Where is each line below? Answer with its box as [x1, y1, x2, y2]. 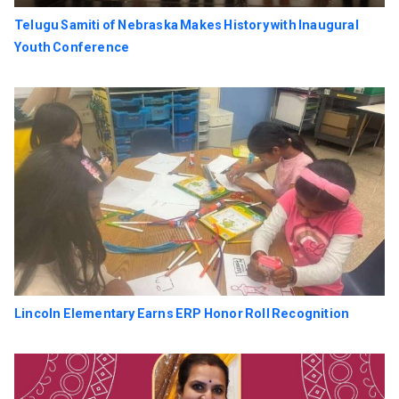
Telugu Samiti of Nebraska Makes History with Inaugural [14, 18, 359, 34]
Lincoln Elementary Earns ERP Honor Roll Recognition [14, 306, 350, 322]
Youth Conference [14, 40, 130, 56]
